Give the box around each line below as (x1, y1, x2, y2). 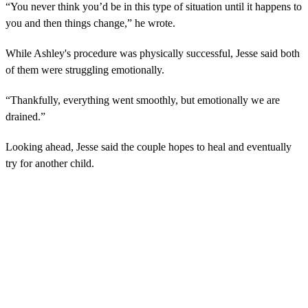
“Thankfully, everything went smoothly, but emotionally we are (5, 94, 280, 107)
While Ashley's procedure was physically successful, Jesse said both (5, 47, 300, 60)
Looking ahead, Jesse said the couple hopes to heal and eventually (5, 141, 291, 153)
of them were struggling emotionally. (5, 64, 164, 76)
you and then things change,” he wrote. (5, 17, 175, 30)
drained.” (5, 111, 45, 123)
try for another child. (5, 157, 94, 170)
